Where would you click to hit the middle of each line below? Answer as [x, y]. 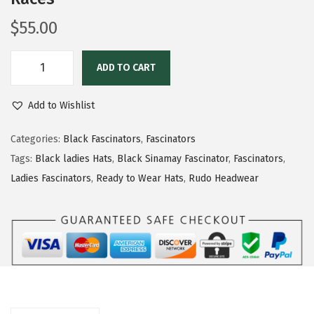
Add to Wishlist [61, 105]
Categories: [37, 139]
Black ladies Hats [74, 159]
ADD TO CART [126, 68]
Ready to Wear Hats [140, 178]
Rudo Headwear [224, 178]
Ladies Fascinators [51, 178]
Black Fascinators [102, 139]
